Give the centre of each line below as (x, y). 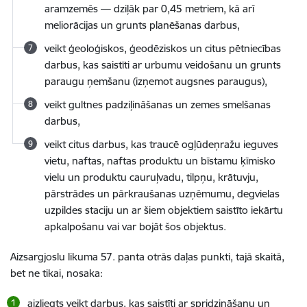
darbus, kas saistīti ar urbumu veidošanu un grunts (163, 65)
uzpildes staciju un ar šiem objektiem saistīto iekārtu (164, 210)
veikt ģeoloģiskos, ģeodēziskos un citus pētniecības (163, 48)
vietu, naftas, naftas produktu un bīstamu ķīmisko (160, 161)
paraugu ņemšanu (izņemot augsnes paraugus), (156, 81)
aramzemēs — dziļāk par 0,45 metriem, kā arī (149, 9)
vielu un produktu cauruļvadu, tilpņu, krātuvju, (151, 177)
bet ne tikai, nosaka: (57, 273)
